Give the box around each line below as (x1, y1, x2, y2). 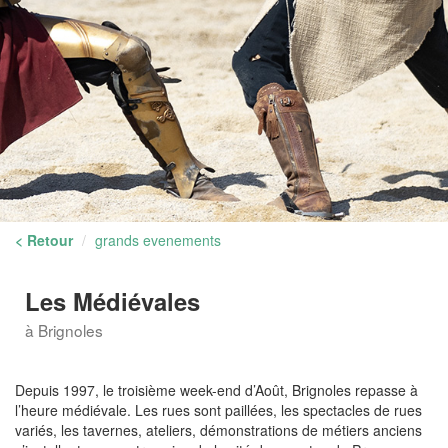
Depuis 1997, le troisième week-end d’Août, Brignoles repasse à (15, 380, 418, 400)
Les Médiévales (25, 284, 200, 318)
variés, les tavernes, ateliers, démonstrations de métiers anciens (15, 420, 422, 440)
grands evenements (95, 230, 221, 250)
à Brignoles (25, 319, 103, 341)
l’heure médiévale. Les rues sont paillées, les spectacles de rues (15, 400, 422, 420)
